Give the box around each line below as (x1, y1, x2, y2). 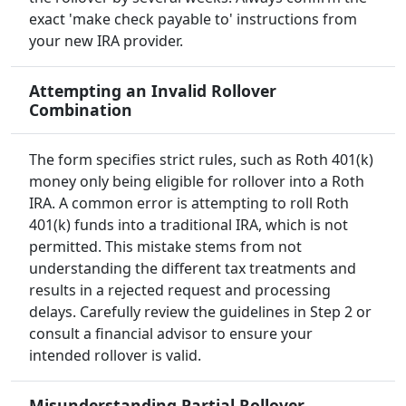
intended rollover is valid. (29, 345, 201, 366)
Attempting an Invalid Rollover (29, 80, 276, 102)
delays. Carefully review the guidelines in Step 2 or (29, 302, 372, 323)
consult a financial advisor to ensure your (29, 324, 313, 344)
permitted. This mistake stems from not (29, 237, 302, 257)
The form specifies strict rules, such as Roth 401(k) (29, 150, 373, 170)
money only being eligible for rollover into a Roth (29, 171, 364, 192)
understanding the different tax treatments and (29, 258, 356, 279)
